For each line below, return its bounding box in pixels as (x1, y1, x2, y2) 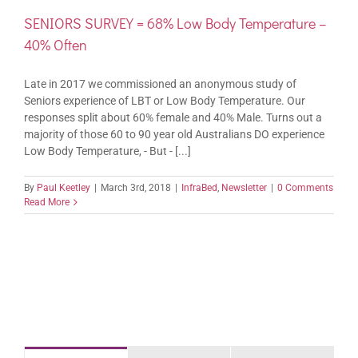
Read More (24, 197, 70, 209)
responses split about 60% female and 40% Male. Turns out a (24, 111, 322, 125)
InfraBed (181, 182, 217, 194)
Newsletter (221, 182, 267, 194)
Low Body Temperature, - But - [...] (175, 145, 191, 158)
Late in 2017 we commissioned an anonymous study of (24, 78, 296, 91)
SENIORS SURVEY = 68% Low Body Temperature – (24, 14, 326, 34)
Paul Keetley (37, 182, 90, 194)
